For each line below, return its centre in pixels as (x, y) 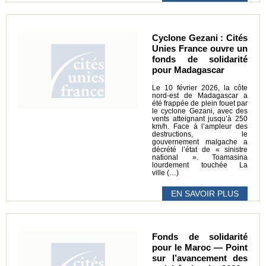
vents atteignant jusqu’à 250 (200, 118)
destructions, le (200, 134)
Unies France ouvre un (200, 48)
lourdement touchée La (200, 165)
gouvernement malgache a (200, 142)
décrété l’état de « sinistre (200, 149)
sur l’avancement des (200, 258)
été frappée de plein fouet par (200, 103)
